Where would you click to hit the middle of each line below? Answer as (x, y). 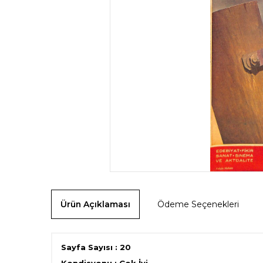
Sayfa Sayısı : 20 (96, 247)
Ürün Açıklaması (95, 204)
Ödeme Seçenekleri (198, 204)
